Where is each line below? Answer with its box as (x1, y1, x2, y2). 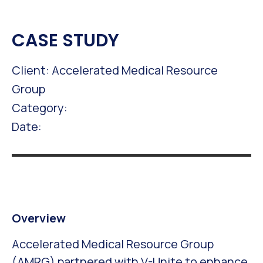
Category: (12, 99, 68, 116)
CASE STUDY (12, 28, 119, 53)
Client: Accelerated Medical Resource (12, 62, 218, 78)
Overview (12, 210, 66, 226)
